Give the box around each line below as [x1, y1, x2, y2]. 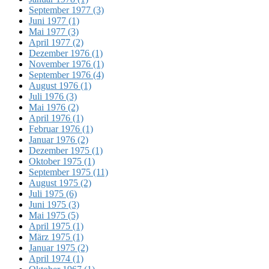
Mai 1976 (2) [29, 101, 79, 112]
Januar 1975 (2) [29, 242, 88, 253]
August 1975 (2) [29, 177, 91, 188]
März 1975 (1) [29, 231, 83, 242]
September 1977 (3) [29, 4, 104, 15]
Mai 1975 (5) [29, 210, 79, 220]
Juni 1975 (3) [29, 199, 79, 210]
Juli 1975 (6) [29, 188, 77, 199]
